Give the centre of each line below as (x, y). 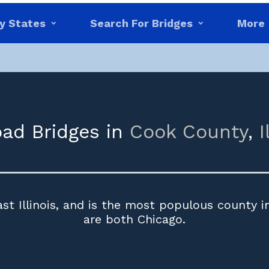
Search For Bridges (141, 23)
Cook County (189, 131)
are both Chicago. (134, 219)
